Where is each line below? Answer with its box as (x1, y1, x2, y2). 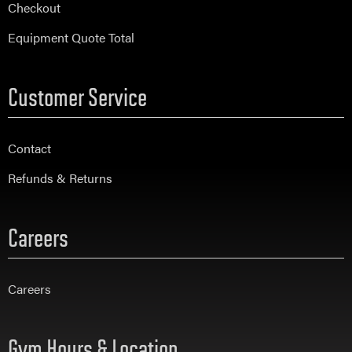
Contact (8, 139, 51, 158)
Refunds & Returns (8, 169, 112, 188)
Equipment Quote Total (8, 28, 134, 47)
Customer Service (8, 82, 147, 112)
